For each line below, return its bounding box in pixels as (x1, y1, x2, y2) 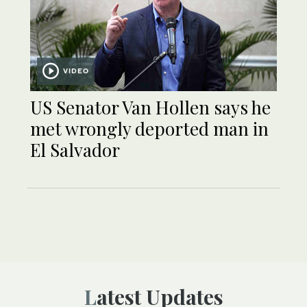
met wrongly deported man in (30, 116, 269, 141)
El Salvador (30, 138, 120, 162)
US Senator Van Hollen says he (30, 95, 271, 120)
